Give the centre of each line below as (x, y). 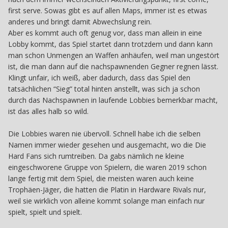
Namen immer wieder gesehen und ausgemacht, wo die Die (107, 145)
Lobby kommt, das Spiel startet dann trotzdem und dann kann (110, 44)
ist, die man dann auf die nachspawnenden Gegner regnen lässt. (113, 66)
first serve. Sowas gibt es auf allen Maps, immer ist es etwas (108, 10)
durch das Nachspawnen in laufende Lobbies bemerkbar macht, (113, 100)
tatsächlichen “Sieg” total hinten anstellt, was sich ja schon (104, 89)
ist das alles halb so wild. (49, 111)
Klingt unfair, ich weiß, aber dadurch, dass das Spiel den (99, 77)
